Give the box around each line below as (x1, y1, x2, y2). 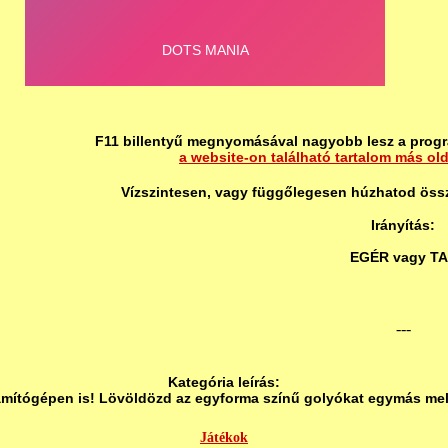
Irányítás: (371, 217, 435, 233)
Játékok (200, 430, 248, 445)
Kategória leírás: (168, 374, 280, 390)
